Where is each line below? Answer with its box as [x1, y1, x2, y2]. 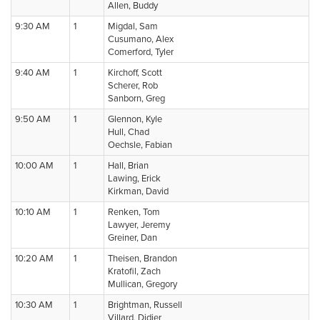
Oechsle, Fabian [108, 139, 172, 151]
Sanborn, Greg [108, 93, 165, 104]
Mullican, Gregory [108, 279, 177, 290]
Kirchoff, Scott [108, 67, 162, 79]
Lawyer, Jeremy [108, 219, 170, 231]
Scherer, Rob [108, 80, 158, 91]
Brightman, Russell [108, 299, 182, 311]
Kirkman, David [108, 186, 169, 197]
